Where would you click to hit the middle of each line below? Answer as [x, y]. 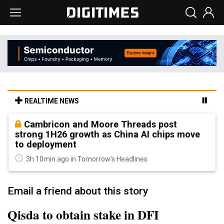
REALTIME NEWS [51, 101]
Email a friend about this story [78, 191]
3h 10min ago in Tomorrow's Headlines [86, 159]
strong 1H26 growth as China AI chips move [107, 134]
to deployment [46, 144]
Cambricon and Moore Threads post [100, 124]
